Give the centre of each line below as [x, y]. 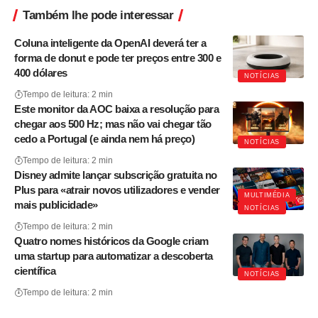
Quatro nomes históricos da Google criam [111, 241]
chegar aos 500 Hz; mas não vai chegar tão [113, 124]
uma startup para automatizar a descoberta [114, 256]
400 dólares [41, 73]
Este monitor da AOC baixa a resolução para [116, 109]
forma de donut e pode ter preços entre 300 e [117, 58]
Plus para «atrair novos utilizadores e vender [117, 190]
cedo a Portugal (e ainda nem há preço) [104, 139]
